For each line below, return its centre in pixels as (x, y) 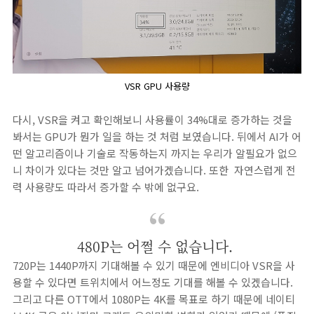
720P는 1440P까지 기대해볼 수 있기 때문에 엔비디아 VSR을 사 (154, 265)
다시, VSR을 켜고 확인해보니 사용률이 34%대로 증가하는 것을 (152, 120)
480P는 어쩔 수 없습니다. (157, 246)
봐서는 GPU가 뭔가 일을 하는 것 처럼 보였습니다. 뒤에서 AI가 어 (157, 136)
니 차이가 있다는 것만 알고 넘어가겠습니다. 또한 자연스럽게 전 (154, 170)
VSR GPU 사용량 (157, 86)
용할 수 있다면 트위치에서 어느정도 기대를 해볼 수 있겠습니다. (153, 282)
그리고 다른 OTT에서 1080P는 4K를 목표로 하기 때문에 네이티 (154, 299)
